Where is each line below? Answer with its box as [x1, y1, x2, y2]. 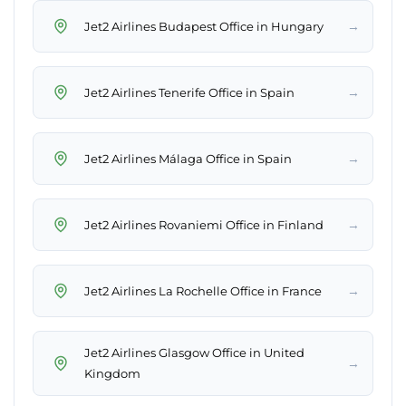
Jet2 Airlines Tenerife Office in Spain [84, 84, 295, 100]
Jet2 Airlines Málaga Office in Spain [84, 150, 292, 166]
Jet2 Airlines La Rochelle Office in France [84, 283, 322, 298]
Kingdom [84, 366, 140, 382]
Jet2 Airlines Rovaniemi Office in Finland [84, 217, 324, 232]
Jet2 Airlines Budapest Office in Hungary [84, 18, 324, 34]
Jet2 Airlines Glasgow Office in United [84, 345, 304, 361]
